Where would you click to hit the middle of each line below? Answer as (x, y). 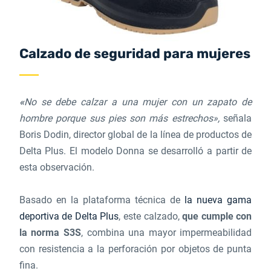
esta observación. (57, 167)
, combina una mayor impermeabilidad (166, 233)
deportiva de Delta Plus (69, 216)
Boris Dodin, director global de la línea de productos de (135, 135)
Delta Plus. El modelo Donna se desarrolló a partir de (135, 151)
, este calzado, (151, 216)
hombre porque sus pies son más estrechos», (119, 118)
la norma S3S (50, 233)
